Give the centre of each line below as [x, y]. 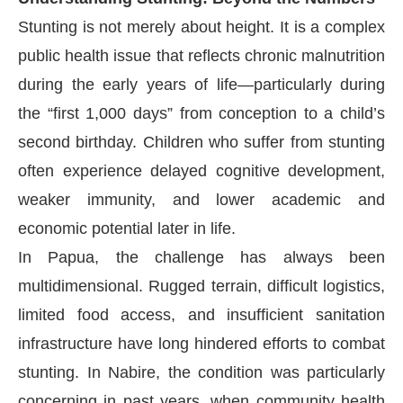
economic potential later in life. [127, 228]
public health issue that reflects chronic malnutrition [201, 55]
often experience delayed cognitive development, [201, 170]
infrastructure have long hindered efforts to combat [201, 343]
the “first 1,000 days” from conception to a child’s [201, 113]
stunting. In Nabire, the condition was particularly [201, 372]
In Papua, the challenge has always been [201, 257]
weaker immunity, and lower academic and [201, 199]
